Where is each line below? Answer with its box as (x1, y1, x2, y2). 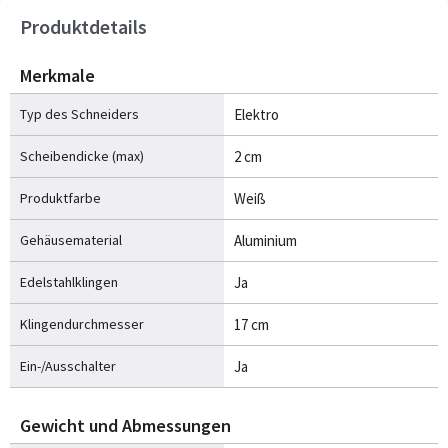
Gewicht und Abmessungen (20, 413, 231, 437)
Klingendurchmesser (20, 314, 144, 333)
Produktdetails (20, 13, 147, 39)
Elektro (234, 104, 279, 124)
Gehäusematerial (20, 230, 122, 249)
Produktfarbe (20, 188, 101, 207)
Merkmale (20, 63, 95, 87)
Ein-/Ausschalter (20, 356, 116, 375)
